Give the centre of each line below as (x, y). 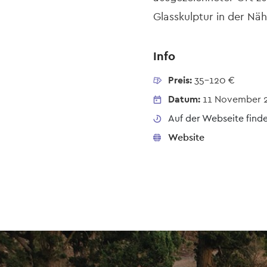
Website (186, 138)
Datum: (184, 100)
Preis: (181, 80)
